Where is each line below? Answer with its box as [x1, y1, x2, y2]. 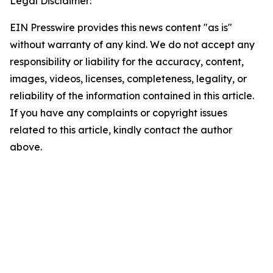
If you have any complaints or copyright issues [10, 107, 227, 119]
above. [10, 141, 42, 154]
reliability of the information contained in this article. [10, 90, 254, 102]
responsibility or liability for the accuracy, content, [10, 55, 244, 68]
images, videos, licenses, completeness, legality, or [10, 73, 247, 85]
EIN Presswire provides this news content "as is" [10, 21, 232, 34]
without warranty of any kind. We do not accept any [10, 38, 255, 51]
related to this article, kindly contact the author [10, 124, 232, 136]
